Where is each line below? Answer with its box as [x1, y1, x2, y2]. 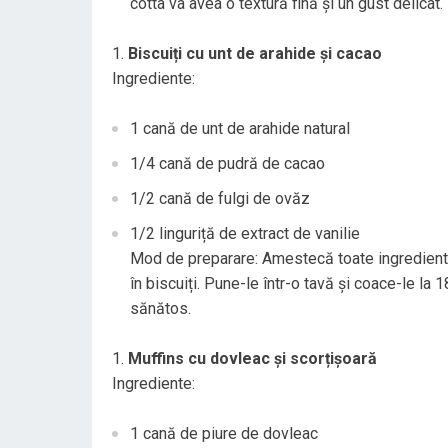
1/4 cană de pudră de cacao [130, 154, 325, 173]
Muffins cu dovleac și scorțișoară [128, 349, 377, 368]
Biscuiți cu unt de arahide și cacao [128, 44, 382, 63]
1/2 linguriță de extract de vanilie [130, 224, 360, 243]
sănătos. [130, 299, 191, 318]
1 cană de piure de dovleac [130, 424, 318, 443]
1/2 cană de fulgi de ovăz [130, 189, 310, 208]
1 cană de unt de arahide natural [130, 119, 350, 138]
